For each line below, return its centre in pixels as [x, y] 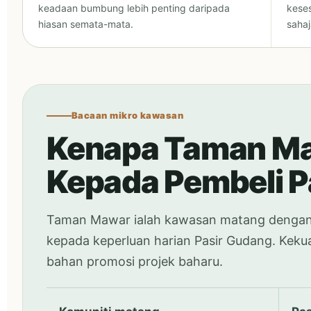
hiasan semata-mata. [86, 24]
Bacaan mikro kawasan [128, 115]
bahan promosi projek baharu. [135, 261]
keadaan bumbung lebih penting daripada [134, 8]
